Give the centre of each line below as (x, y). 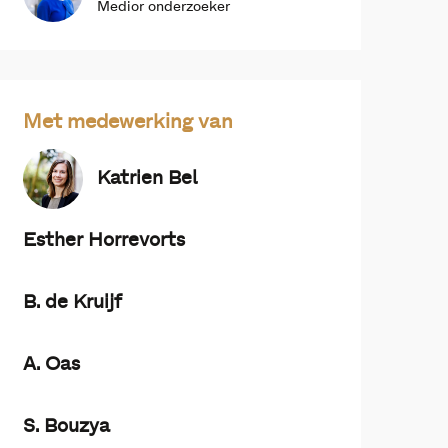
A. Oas (51, 365)
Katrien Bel (147, 179)
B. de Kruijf (72, 303)
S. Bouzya (66, 427)
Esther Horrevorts (104, 241)
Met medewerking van (128, 122)
